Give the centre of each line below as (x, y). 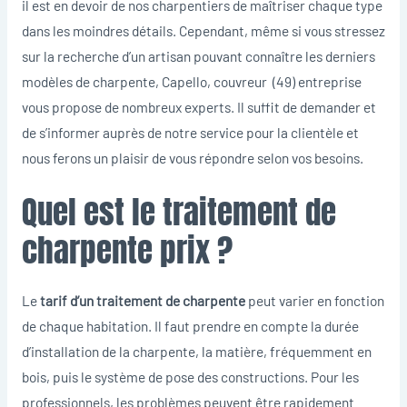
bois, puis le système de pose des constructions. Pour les (190, 376)
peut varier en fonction (314, 300)
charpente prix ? (127, 250)
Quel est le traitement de (179, 212)
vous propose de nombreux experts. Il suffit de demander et (199, 106)
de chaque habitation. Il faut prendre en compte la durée (190, 325)
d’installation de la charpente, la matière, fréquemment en (196, 351)
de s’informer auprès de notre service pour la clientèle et (190, 132)
